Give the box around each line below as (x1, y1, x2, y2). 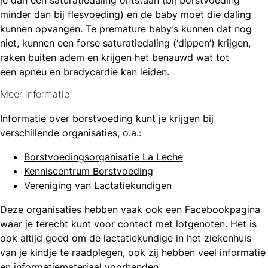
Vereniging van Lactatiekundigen (24, 179, 172, 192)
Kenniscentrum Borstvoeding (24, 165, 153, 178)
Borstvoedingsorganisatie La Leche (24, 151, 183, 163)
